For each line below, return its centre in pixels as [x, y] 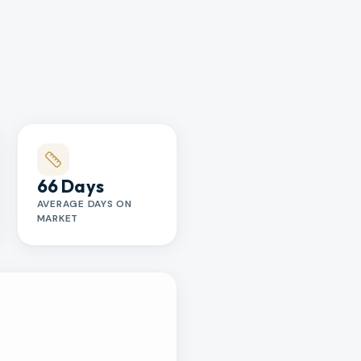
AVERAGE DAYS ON [84, 203]
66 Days [70, 186]
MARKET [58, 218]
